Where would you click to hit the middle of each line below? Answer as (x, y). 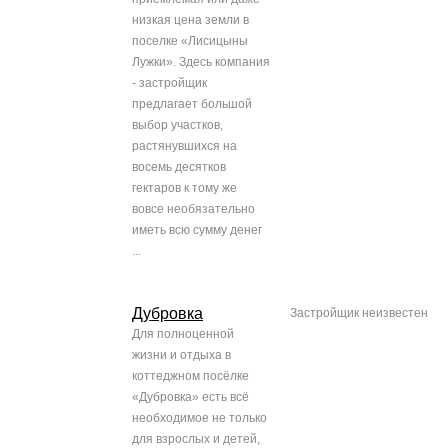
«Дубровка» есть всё (190, 397)
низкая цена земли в (190, 20)
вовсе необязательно (193, 209)
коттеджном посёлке (190, 376)
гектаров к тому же (184, 188)
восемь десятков (179, 167)
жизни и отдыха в (181, 355)
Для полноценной (183, 334)
